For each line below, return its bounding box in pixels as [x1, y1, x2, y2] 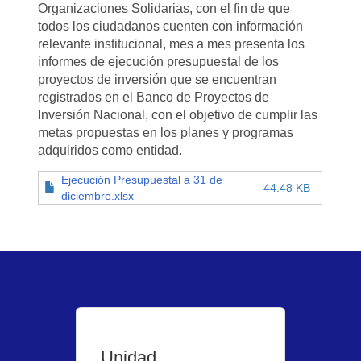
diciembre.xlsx [61, 189, 135, 202]
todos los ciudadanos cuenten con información [38, 19, 304, 33]
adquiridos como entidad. [38, 143, 183, 157]
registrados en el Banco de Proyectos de [38, 89, 270, 104]
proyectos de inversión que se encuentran [38, 72, 277, 86]
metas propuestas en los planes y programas [38, 125, 294, 139]
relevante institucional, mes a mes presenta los [38, 36, 305, 51]
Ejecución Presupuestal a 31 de [61, 172, 223, 186]
